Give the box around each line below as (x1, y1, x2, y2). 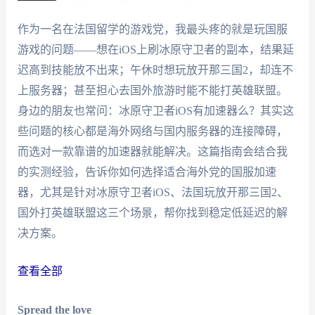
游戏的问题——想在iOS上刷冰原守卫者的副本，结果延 (17, 43, 294, 56)
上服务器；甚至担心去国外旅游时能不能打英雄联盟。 (17, 84, 288, 96)
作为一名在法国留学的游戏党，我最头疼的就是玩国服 (17, 22, 288, 35)
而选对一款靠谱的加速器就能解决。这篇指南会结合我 (17, 145, 288, 157)
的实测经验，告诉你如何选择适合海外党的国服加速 (17, 165, 276, 178)
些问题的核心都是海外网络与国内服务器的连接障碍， (17, 124, 288, 137)
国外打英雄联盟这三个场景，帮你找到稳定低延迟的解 (17, 206, 288, 219)
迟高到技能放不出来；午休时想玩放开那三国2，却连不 (17, 63, 293, 76)
